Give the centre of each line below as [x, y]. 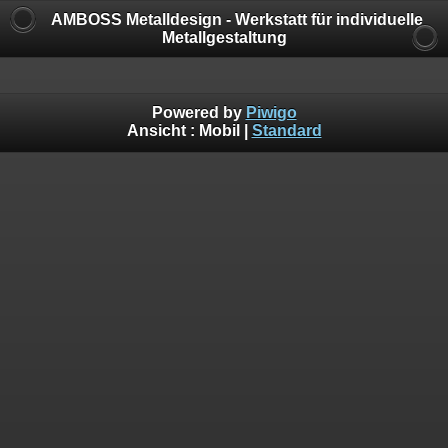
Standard [286, 130]
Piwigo [271, 112]
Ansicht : [162, 130]
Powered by [198, 112]
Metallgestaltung [224, 37]
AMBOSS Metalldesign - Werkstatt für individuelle [237, 19]
